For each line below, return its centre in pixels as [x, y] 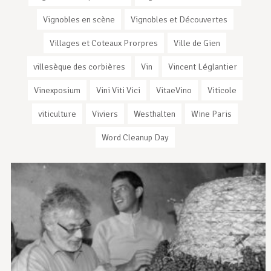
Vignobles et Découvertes [179, 20]
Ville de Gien [197, 43]
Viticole [222, 90]
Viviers [105, 114]
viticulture [57, 114]
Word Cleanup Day [135, 138]
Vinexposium [57, 90]
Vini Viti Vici [118, 90]
